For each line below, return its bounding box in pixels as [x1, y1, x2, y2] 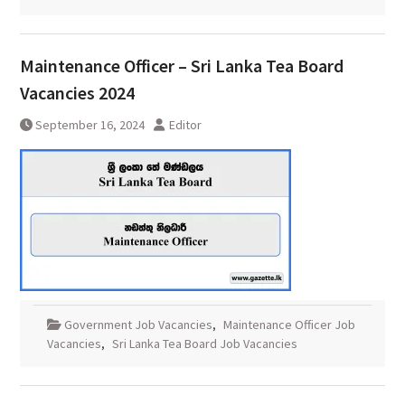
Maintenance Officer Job [222, 316, 355, 334]
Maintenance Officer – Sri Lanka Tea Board [19, 54, 344, 78]
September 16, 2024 [34, 117, 145, 134]
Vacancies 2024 [19, 81, 135, 105]
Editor [168, 117, 202, 134]
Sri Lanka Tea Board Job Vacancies [111, 335, 297, 353]
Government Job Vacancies [63, 316, 212, 334]
